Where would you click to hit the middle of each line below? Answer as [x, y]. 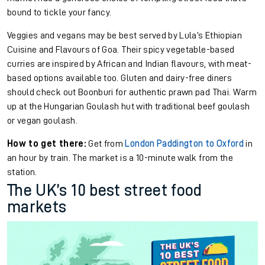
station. [23, 172]
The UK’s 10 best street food [105, 191]
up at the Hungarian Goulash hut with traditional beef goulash [129, 107]
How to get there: [47, 144]
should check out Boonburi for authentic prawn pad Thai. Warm [132, 93]
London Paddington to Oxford [184, 144]
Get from [106, 144]
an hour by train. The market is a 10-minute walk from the [120, 158]
